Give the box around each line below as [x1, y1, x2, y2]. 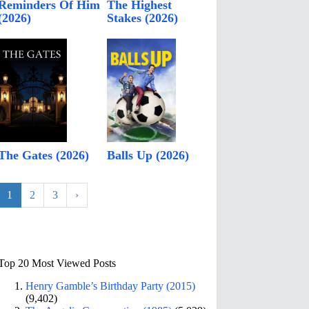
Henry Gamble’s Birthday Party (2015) [26, 279, 196, 292]
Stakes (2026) [107, 11, 179, 26]
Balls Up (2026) [107, 148, 190, 163]
